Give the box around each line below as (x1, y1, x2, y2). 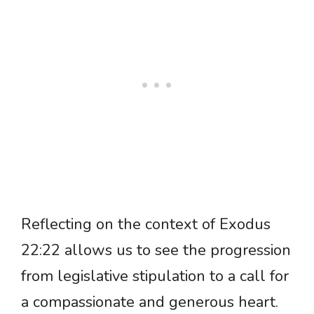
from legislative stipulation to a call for (21, 266, 289, 287)
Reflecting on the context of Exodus (21, 214, 271, 235)
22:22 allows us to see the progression (21, 240, 291, 261)
